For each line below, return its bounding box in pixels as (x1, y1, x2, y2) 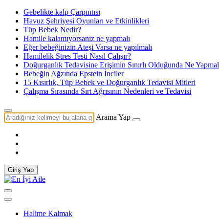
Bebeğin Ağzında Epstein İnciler (23, 69, 124, 78)
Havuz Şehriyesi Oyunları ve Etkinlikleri (23, 17, 149, 25)
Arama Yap (96, 113, 131, 121)
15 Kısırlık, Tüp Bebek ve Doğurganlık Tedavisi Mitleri (23, 78, 196, 87)
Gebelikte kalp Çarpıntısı (23, 8, 100, 16)
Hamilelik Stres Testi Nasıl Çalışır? (23, 52, 131, 60)
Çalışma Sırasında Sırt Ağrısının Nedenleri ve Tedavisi (23, 87, 191, 95)
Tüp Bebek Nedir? (23, 25, 81, 34)
